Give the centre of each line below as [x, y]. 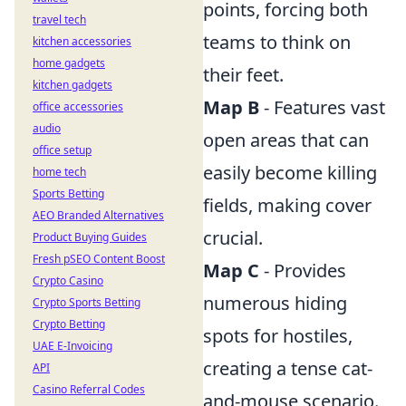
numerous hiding [275, 303]
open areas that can [286, 140]
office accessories [78, 106]
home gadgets [69, 63]
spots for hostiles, [278, 336]
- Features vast [322, 107]
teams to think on [277, 42]
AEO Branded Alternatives [98, 215]
